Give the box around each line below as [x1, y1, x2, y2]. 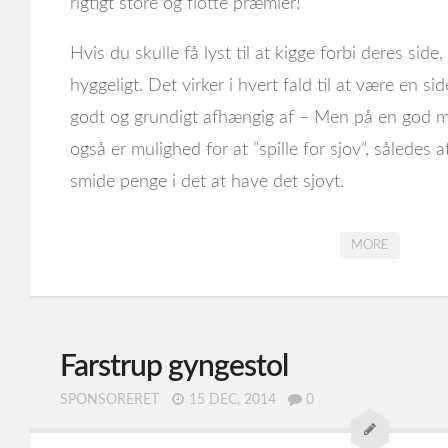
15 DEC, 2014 [189, 393, 276, 407]
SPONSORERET [60, 393, 159, 407]
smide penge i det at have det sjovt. [70, 173, 344, 191]
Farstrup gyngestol [60, 352, 288, 382]
